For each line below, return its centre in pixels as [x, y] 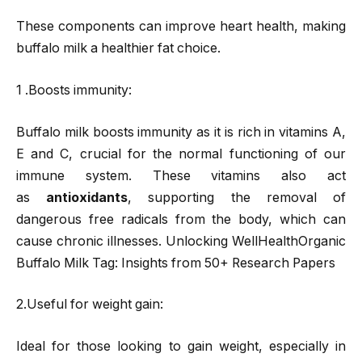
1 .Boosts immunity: [74, 90]
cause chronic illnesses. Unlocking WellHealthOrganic [181, 241]
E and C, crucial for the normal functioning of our [181, 154]
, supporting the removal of [237, 197]
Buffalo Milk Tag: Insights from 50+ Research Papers [176, 263]
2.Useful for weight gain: [90, 305]
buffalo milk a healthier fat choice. [118, 48]
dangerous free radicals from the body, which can [181, 219]
